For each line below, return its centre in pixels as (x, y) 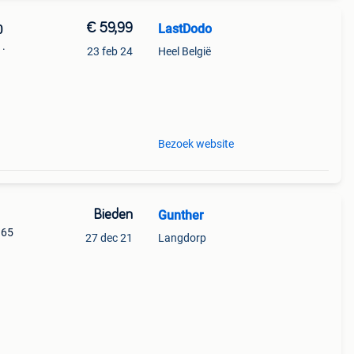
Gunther (181, 215)
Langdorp (182, 238)
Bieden (113, 215)
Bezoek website (196, 144)
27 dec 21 (109, 238)
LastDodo (185, 29)
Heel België (184, 51)
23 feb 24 (109, 51)
